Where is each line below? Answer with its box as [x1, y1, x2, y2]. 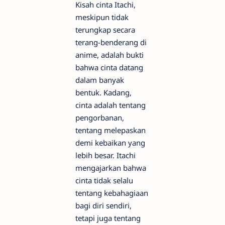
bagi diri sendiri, [75, 200, 132, 211]
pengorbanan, [75, 113, 124, 123]
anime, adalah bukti [75, 50, 144, 60]
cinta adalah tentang [75, 100, 146, 110]
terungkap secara [75, 25, 135, 35]
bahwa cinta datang [75, 62, 143, 73]
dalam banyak [75, 75, 124, 85]
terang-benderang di [75, 37, 147, 48]
